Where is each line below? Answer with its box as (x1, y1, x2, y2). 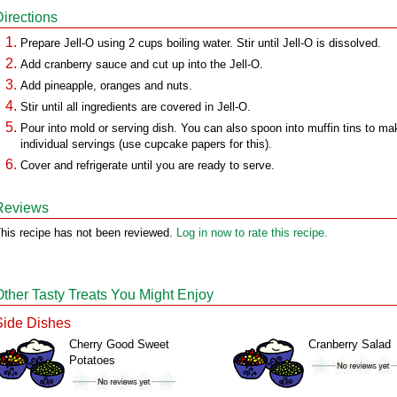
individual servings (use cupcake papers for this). (20, 137, 272, 151)
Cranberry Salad (308, 338, 391, 351)
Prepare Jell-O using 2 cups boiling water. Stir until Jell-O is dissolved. (20, 36, 381, 50)
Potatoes (69, 354, 115, 367)
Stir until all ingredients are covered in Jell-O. (20, 100, 251, 113)
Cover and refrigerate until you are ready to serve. (20, 159, 275, 172)
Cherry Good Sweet (69, 338, 169, 351)
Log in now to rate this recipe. (176, 226, 328, 239)
